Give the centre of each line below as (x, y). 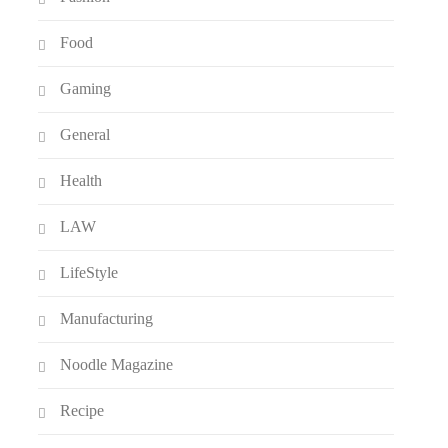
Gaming (86, 88)
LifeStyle (89, 272)
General (85, 134)
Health (81, 180)
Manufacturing (107, 318)
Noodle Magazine (117, 364)
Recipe (82, 410)
